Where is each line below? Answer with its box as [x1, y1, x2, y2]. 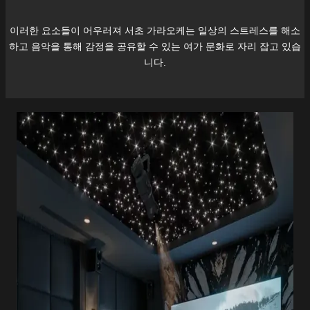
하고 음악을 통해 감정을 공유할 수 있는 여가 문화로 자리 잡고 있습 [9, 40, 301, 52]
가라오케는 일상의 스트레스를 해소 [144, 24, 300, 36]
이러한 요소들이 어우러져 [10, 24, 125, 36]
